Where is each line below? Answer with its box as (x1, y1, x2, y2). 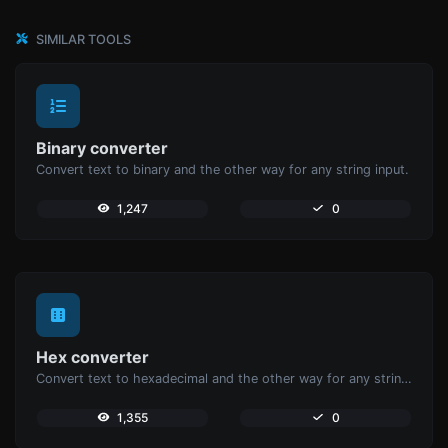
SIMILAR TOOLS (33, 31, 131, 47)
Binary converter (36, 137, 168, 158)
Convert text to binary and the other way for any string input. (36, 161, 409, 177)
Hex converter (36, 346, 149, 367)
